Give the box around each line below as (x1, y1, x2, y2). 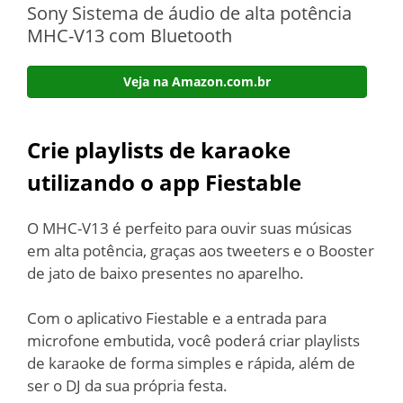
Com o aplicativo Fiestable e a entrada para (27, 308, 327, 328)
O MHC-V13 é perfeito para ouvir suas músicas (27, 217, 352, 238)
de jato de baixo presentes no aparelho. (27, 262, 304, 283)
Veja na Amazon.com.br (123, 72, 271, 90)
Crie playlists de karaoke (27, 134, 291, 165)
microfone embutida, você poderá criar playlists (27, 330, 360, 351)
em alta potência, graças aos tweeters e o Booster (27, 239, 374, 261)
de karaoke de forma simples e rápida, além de (27, 353, 355, 373)
